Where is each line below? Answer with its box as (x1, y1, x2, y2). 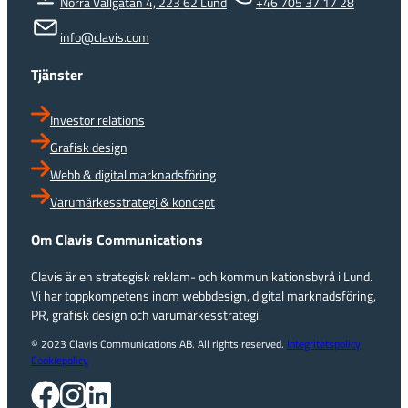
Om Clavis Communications (30, 229, 203, 251)
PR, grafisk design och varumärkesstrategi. (30, 305, 261, 326)
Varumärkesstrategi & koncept (49, 191, 215, 212)
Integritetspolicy (286, 335, 361, 353)
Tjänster (30, 64, 83, 87)
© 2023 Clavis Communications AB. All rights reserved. (30, 335, 287, 353)
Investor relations (49, 109, 145, 130)
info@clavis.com (59, 26, 149, 47)
